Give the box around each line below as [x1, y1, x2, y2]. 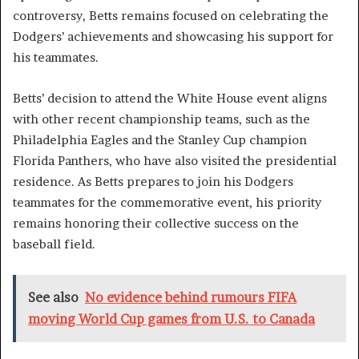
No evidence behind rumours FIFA [85, 289, 296, 306]
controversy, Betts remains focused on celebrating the [13, 8, 329, 24]
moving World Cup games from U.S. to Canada [28, 311, 315, 328]
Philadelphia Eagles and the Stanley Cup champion [13, 132, 307, 148]
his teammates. [13, 50, 99, 66]
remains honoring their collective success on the [13, 216, 299, 232]
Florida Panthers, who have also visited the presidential [13, 153, 337, 169]
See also [28, 289, 79, 306]
